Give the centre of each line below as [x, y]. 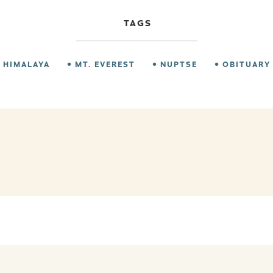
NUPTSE [179, 64]
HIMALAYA [27, 64]
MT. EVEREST [105, 64]
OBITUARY [246, 64]
